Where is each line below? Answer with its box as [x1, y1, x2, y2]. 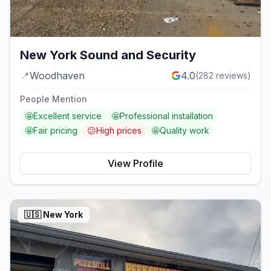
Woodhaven [30, 70, 85, 82]
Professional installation [120, 111, 213, 122]
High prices [96, 125, 142, 136]
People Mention [20, 94, 87, 105]
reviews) [214, 70, 251, 81]
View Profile [108, 157, 163, 170]
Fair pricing [33, 125, 77, 136]
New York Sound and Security [20, 48, 196, 63]
